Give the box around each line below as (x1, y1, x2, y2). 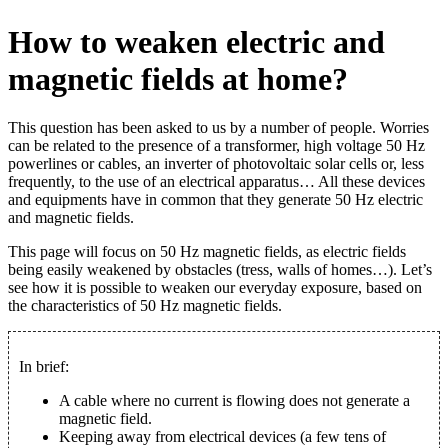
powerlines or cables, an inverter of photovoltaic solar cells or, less (8, 155, 424, 173)
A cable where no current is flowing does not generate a (59, 392, 410, 410)
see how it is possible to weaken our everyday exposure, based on (8, 279, 422, 297)
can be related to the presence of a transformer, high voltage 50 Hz (8, 137, 425, 155)
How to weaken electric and (8, 24, 385, 60)
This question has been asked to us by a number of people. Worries (8, 119, 429, 137)
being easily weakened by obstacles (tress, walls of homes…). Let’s (8, 261, 432, 279)
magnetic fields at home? (8, 61, 348, 97)
